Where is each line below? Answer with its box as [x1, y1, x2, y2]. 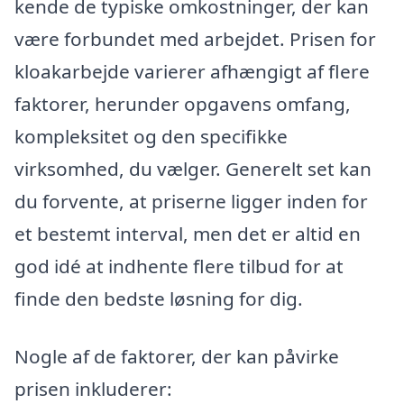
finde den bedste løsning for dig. [14, 286, 303, 312]
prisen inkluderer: [14, 375, 172, 401]
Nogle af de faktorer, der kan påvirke [14, 343, 339, 369]
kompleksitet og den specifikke [14, 124, 288, 150]
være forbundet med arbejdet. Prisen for [14, 26, 376, 52]
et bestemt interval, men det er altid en [14, 221, 361, 247]
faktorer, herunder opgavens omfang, [14, 91, 351, 117]
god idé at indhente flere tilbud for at [14, 253, 344, 280]
